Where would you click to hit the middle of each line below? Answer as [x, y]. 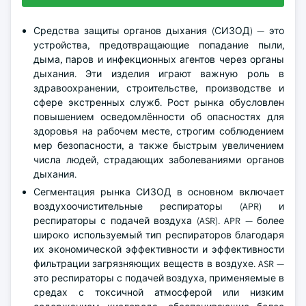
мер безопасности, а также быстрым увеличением [159, 145]
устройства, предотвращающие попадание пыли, [159, 45]
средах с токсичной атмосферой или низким [159, 292]
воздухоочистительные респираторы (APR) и [159, 206]
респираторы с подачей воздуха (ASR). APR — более [159, 221]
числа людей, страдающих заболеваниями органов [159, 160]
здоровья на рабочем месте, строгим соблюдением [159, 131]
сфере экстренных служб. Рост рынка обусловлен [159, 102]
